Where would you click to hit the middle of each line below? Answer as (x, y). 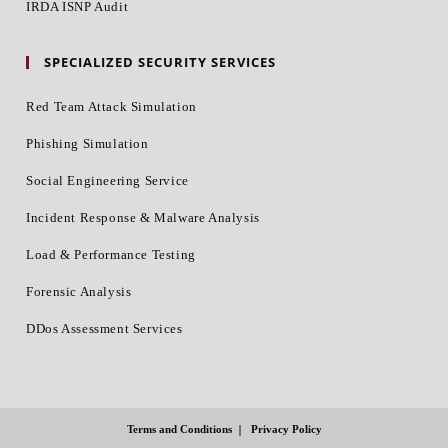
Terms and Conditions (179, 428)
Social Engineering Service (107, 180)
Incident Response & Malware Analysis (143, 217)
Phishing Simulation (87, 143)
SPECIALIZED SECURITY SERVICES (160, 61)
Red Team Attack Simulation (111, 106)
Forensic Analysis (79, 291)
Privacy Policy (286, 428)
